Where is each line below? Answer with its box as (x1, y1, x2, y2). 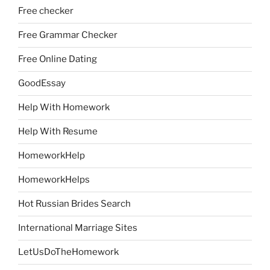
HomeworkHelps (18, 174, 90, 186)
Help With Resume (18, 126, 98, 137)
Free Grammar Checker (18, 30, 118, 41)
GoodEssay (18, 78, 66, 89)
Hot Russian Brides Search (18, 198, 131, 210)
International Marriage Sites (18, 222, 137, 234)
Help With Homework (18, 102, 110, 113)
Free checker (18, 5, 74, 17)
